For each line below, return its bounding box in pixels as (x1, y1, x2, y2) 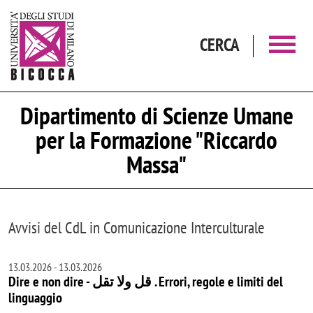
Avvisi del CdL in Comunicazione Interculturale (8, 216, 265, 238)
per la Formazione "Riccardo (36, 124, 277, 156)
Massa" (126, 148, 187, 181)
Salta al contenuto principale (155, 1, 260, 15)
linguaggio (8, 288, 62, 307)
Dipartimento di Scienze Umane (20, 99, 293, 132)
